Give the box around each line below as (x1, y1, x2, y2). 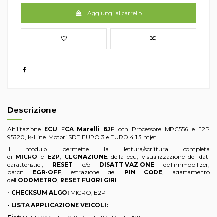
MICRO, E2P (70, 188, 106, 196)
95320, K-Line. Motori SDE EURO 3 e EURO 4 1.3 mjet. (7, 133, 158, 140)
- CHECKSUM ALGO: (7, 188, 70, 196)
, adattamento (162, 169, 210, 176)
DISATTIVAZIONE (99, 161, 154, 169)
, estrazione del (61, 169, 124, 176)
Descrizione (7, 106, 57, 115)
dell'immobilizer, (154, 161, 210, 169)
